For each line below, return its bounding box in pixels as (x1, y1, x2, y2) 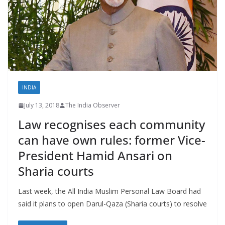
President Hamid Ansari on (18, 147, 172, 164)
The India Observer (65, 101, 120, 110)
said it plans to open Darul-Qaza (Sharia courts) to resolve (18, 199, 207, 209)
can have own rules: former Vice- (18, 132, 205, 149)
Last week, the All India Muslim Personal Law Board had (18, 186, 201, 196)
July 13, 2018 (24, 101, 59, 110)
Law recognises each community (18, 116, 205, 133)
